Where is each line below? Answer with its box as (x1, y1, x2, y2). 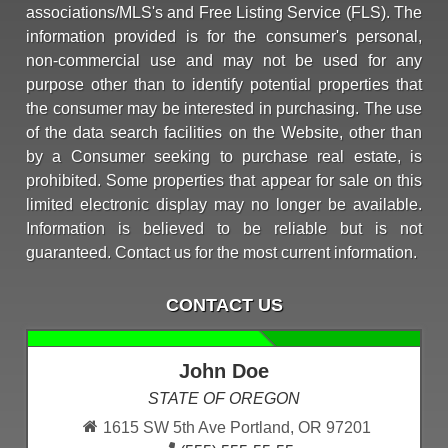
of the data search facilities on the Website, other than (26, 124, 422, 142)
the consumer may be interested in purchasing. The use (26, 100, 422, 118)
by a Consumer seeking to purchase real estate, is (26, 148, 422, 166)
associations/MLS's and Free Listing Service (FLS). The (26, 4, 422, 22)
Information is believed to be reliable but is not (26, 220, 422, 238)
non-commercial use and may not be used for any (26, 52, 422, 70)
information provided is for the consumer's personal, (26, 28, 422, 46)
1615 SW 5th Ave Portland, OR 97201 (102, 419, 371, 437)
